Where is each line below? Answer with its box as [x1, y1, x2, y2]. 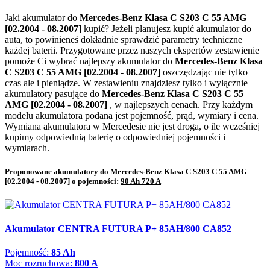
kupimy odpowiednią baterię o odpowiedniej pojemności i [5, 132, 225, 143]
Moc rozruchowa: [5, 258, 75, 269]
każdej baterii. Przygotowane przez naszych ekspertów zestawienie [5, 45, 259, 56]
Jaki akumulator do [5, 13, 80, 24]
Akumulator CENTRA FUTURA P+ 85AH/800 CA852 [5, 223, 231, 234]
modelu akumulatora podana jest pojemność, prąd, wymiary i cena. [5, 110, 259, 121]
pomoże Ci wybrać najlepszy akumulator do [5, 56, 175, 67]
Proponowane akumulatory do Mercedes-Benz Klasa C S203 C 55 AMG [5, 167, 247, 177]
